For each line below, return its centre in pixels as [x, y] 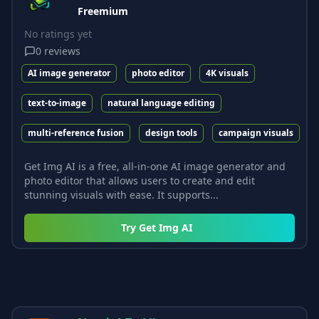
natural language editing [161, 103]
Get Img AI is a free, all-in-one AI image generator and [155, 166]
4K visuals [227, 73]
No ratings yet [58, 33]
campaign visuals [256, 132]
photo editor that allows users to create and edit [140, 180]
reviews [62, 51]
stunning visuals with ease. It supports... [121, 194]
